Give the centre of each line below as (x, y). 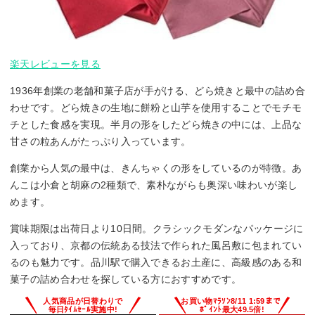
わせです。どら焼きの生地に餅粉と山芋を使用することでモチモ (156, 108)
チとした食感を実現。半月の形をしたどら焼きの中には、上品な (156, 125)
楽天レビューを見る (55, 64)
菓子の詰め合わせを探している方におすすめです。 (126, 279)
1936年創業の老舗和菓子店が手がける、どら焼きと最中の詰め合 (157, 91)
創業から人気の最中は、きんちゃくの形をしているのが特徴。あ (156, 168)
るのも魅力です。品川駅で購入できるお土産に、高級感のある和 (156, 263)
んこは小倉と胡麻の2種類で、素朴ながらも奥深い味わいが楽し (154, 185)
